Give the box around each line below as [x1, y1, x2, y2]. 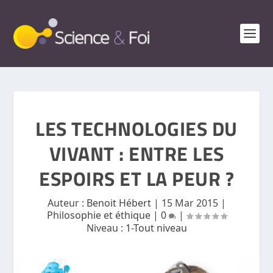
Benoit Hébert [86, 196, 151, 210]
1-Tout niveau [125, 221, 187, 235]
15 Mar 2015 [161, 196, 218, 210]
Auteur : [47, 196, 87, 210]
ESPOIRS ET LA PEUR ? [39, 164, 234, 193]
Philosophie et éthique [46, 208, 151, 222]
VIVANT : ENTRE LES [49, 139, 224, 168]
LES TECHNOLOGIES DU [35, 114, 238, 143]
